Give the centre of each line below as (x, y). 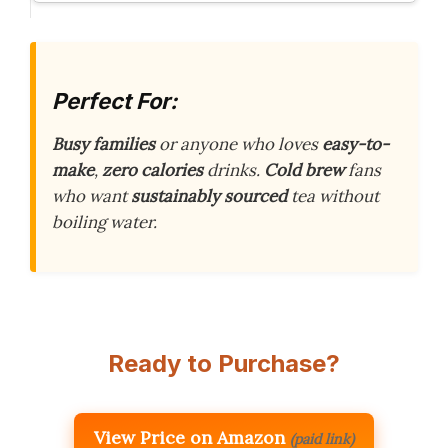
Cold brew (304, 170)
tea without (333, 196)
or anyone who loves (238, 144)
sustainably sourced (209, 196)
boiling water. (104, 222)
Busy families (103, 144)
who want (91, 196)
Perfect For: (114, 100)
